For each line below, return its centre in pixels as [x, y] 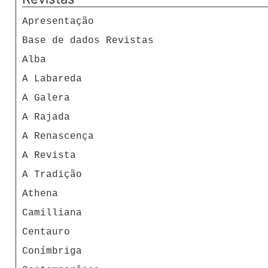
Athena [40, 194]
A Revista [49, 155]
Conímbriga [52, 251]
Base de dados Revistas [88, 40]
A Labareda [52, 79]
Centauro [46, 232]
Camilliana [52, 213]
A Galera [46, 98]
